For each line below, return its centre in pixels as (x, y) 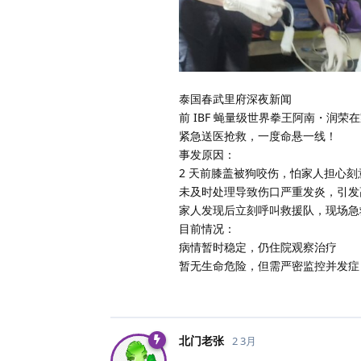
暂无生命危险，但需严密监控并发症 (269, 265)
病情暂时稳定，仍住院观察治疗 (258, 247)
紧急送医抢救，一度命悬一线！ (258, 135)
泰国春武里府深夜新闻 (235, 98)
